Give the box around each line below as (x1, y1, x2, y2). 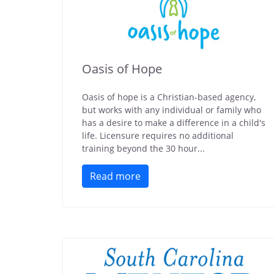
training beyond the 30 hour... (82, 143, 205, 154)
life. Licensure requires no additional (82, 130, 234, 141)
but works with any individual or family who (82, 104, 261, 116)
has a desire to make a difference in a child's (82, 117, 265, 128)
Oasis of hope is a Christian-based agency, (82, 91, 256, 103)
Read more (90, 169, 141, 183)
